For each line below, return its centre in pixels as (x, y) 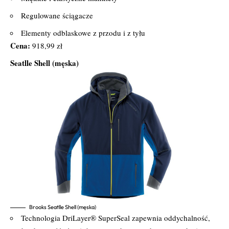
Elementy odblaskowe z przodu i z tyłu (83, 32)
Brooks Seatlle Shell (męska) (63, 207)
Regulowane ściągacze (57, 15)
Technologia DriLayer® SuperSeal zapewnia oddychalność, (116, 217)
